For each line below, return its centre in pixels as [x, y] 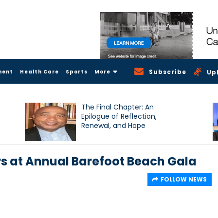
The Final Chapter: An [118, 107]
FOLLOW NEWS [184, 179]
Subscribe [168, 72]
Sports [77, 72]
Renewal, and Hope [114, 125]
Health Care [39, 72]
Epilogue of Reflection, [119, 116]
